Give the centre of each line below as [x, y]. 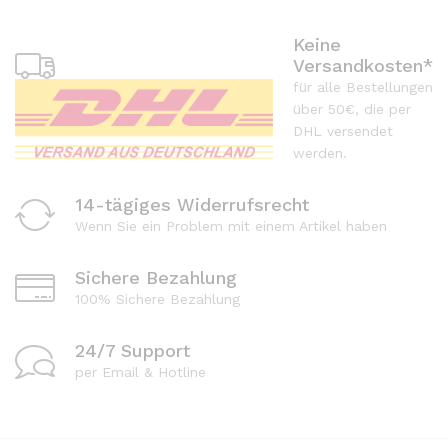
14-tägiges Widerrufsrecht [192, 204]
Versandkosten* [363, 65]
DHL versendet [343, 130]
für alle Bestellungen [363, 86]
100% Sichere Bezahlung [157, 298]
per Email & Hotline [140, 371]
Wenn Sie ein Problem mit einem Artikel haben [231, 225]
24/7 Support [132, 350]
